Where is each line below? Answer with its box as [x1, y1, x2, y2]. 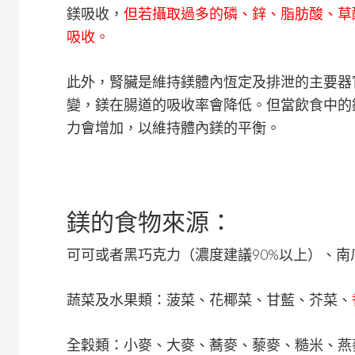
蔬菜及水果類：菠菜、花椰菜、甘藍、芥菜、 [67, 291, 352, 308]
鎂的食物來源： [67, 207, 233, 235]
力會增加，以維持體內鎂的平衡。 [67, 119, 281, 136]
